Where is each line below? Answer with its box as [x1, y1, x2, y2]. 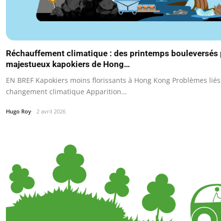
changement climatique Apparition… [6, 87, 127, 97]
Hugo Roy [6, 108, 31, 115]
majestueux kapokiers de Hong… [6, 59, 130, 70]
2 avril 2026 [37, 108, 66, 115]
